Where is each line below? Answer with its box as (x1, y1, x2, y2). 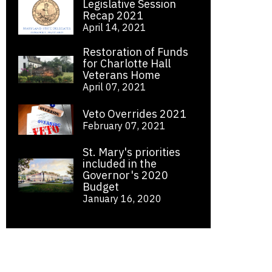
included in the (83, 157, 157, 171)
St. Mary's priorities (83, 145, 181, 160)
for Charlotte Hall (83, 56, 171, 71)
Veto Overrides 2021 (83, 106, 187, 121)
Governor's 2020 (83, 168, 169, 183)
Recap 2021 (83, 8, 144, 23)
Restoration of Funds (83, 45, 189, 59)
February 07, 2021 (83, 119, 166, 132)
